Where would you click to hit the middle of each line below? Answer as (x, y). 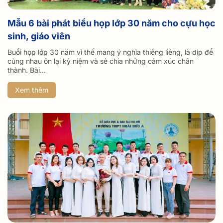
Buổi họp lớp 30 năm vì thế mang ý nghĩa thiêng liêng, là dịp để (110, 52)
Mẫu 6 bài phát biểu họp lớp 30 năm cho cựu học (111, 23)
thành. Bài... (27, 70)
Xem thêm (32, 90)
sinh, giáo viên (39, 36)
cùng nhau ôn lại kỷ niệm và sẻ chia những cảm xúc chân (101, 61)
